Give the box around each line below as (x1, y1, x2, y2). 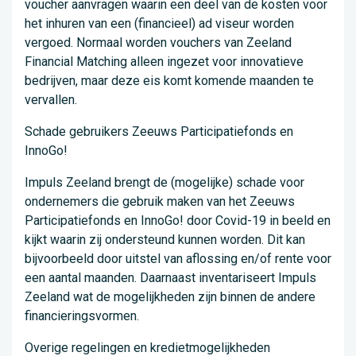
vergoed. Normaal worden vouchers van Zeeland (25, 35, 292, 51)
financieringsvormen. (25, 308, 139, 324)
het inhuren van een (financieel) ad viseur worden (25, 16, 294, 32)
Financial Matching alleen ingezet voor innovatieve (25, 54, 304, 70)
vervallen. (25, 92, 77, 108)
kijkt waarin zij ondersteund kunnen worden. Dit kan (25, 232, 305, 248)
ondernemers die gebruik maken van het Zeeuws (25, 194, 295, 210)
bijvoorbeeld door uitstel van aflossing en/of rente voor (25, 251, 331, 267)
